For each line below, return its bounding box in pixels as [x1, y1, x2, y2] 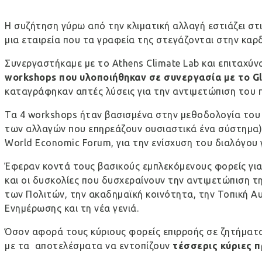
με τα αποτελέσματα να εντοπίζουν [5, 240, 173, 251]
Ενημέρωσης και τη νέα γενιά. [5, 203, 139, 214]
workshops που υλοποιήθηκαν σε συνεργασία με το [5, 72, 253, 83]
